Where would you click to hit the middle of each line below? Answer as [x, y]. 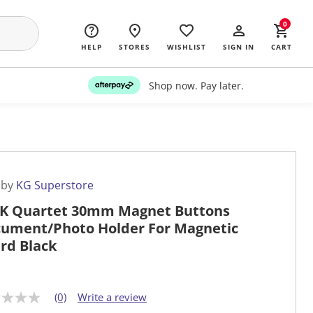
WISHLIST [187, 47]
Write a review [112, 297]
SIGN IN [239, 47]
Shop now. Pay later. [196, 85]
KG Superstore [55, 185]
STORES [134, 47]
